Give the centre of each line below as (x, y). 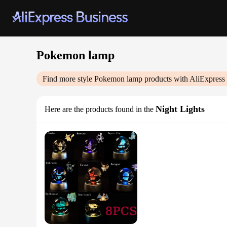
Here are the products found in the (99, 109)
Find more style (68, 79)
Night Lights (180, 109)
